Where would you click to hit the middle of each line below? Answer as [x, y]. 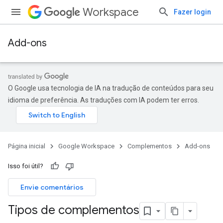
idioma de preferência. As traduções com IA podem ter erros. [104, 100]
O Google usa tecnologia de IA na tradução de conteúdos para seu [111, 88]
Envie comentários [52, 187]
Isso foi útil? [26, 166]
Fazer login [192, 12]
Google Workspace [86, 146]
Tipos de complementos [74, 210]
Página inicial [27, 146]
